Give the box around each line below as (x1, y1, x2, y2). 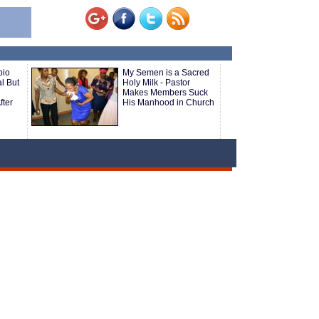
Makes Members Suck (122, 88, 208, 98)
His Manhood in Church (122, 98, 214, 108)
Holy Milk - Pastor (122, 78, 190, 88)
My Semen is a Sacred (122, 68, 209, 78)
